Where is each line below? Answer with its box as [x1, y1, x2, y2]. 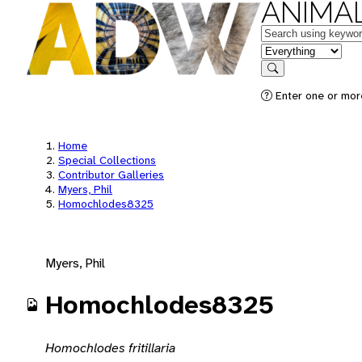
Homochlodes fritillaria [45, 339, 175, 356]
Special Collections [58, 153, 156, 167]
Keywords [260, 23, 315, 40]
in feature [260, 41, 314, 58]
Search [271, 74, 305, 86]
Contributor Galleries [58, 167, 164, 182]
